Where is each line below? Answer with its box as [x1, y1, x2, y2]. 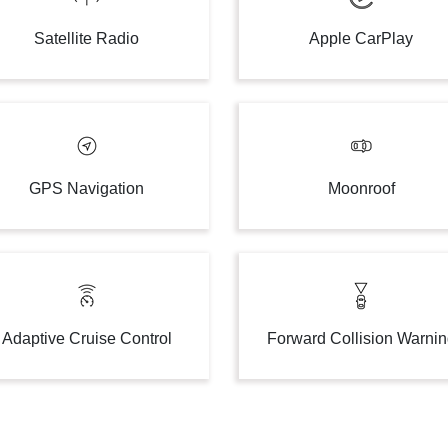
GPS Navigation [29, 180, 145, 197]
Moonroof [327, 180, 395, 197]
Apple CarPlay [309, 30, 414, 47]
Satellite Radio [34, 30, 140, 47]
